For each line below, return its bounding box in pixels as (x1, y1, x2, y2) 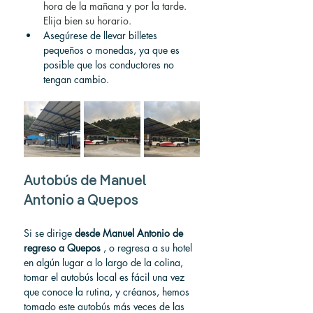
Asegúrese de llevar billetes (43, 29, 160, 42)
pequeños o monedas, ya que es (43, 43, 182, 57)
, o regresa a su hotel (101, 241, 195, 254)
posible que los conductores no (43, 58, 177, 71)
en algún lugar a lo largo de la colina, (24, 256, 186, 269)
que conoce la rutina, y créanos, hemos (24, 285, 192, 298)
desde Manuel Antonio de (75, 226, 186, 240)
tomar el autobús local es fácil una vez (24, 270, 187, 284)
